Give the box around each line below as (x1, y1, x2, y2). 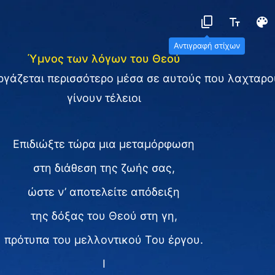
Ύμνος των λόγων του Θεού (27, 52, 180, 65)
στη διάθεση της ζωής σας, (33, 161, 175, 174)
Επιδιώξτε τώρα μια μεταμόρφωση (13, 137, 195, 150)
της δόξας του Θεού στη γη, (30, 209, 177, 222)
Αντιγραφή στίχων (174, 41, 240, 50)
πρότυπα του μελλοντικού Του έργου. (4, 233, 203, 246)
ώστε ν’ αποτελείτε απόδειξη (28, 185, 180, 198)
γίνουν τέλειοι (66, 91, 141, 104)
